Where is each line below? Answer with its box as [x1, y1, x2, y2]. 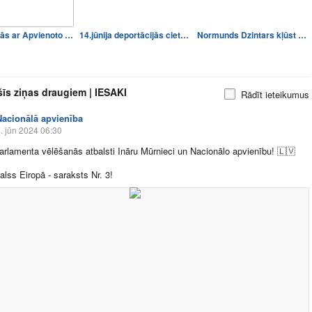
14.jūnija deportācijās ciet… [79, 29, 189, 41]
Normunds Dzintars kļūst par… [298, 29, 306, 41]
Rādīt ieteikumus [241, 88, 309, 101]
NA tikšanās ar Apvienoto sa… [65, 29, 73, 41]
